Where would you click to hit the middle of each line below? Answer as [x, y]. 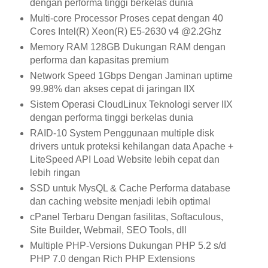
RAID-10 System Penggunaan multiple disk [122, 133]
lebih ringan [55, 172]
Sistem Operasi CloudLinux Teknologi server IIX [131, 104]
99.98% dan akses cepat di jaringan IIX [112, 89]
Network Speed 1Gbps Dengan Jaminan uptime [131, 75]
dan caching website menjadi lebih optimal [120, 201]
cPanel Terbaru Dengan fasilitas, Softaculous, [126, 217]
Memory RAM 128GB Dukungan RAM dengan [127, 47]
